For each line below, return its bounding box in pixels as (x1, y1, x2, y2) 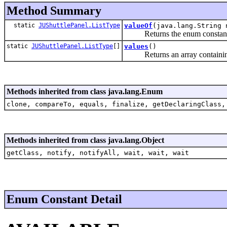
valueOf (124, 21, 153, 29)
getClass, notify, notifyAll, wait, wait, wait (7, 148, 189, 157)
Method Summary (7, 4, 101, 17)
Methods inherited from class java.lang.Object (7, 135, 164, 144)
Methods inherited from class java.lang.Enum (7, 87, 163, 96)
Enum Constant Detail (7, 192, 122, 206)
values (124, 42, 148, 50)
